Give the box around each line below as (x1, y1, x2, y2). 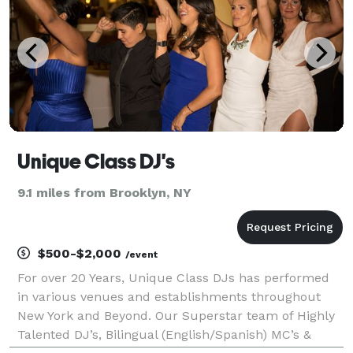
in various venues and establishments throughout (17, 288, 321, 304)
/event (125, 248, 158, 260)
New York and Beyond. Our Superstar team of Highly (17, 307, 335, 323)
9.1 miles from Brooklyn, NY (17, 184, 191, 200)
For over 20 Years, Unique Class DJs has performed (17, 269, 329, 285)
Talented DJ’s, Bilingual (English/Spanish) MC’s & (17, 326, 311, 342)
